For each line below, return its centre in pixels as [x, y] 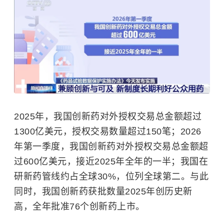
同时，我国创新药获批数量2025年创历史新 [103, 191]
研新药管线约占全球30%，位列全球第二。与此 [111, 176]
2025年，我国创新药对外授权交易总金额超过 [108, 116]
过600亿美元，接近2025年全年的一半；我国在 [111, 161]
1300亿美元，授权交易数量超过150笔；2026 [108, 131]
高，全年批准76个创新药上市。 [79, 206]
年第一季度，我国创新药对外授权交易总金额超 [111, 146]
